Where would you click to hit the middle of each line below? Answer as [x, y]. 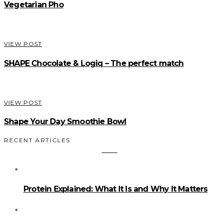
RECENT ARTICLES [37, 140]
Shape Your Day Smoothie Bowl [65, 122]
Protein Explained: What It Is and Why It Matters [116, 189]
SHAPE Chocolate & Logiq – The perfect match [94, 63]
